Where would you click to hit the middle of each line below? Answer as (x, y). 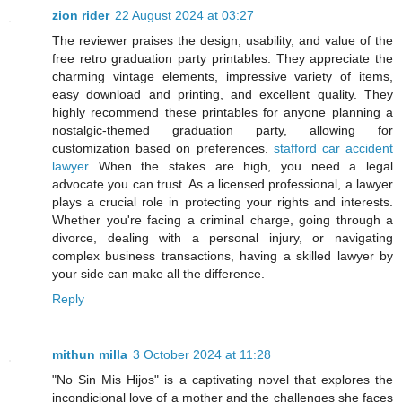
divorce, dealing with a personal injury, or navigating (223, 238)
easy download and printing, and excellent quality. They (223, 94)
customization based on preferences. (163, 148)
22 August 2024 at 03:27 (184, 15)
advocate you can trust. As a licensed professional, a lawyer (223, 184)
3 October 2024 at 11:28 (202, 354)
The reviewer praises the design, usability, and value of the (223, 40)
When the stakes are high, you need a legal (241, 166)
